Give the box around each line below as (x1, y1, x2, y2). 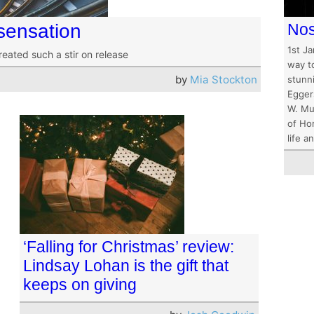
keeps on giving (23, 275, 137, 294)
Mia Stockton (190, 73, 258, 86)
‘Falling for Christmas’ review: (23, 237, 234, 256)
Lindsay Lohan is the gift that (23, 256, 228, 275)
